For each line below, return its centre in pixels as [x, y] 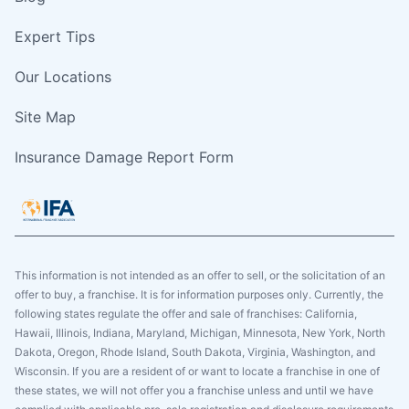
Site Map [45, 116]
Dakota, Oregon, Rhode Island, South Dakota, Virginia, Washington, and [195, 351]
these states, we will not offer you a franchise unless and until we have [194, 390]
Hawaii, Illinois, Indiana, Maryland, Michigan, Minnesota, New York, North [200, 332]
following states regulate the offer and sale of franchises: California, [186, 313]
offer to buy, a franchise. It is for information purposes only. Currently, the [199, 294]
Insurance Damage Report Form [124, 157]
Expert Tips [55, 36]
